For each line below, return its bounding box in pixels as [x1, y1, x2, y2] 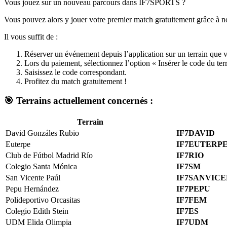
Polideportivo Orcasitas [6, 195, 80, 204]
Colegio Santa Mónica [6, 162, 77, 171]
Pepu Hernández [6, 184, 59, 193]
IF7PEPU [176, 184, 210, 193]
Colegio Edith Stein [6, 206, 68, 215]
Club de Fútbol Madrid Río [6, 150, 93, 160]
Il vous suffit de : [4, 32, 58, 41]
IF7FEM [176, 195, 207, 204]
